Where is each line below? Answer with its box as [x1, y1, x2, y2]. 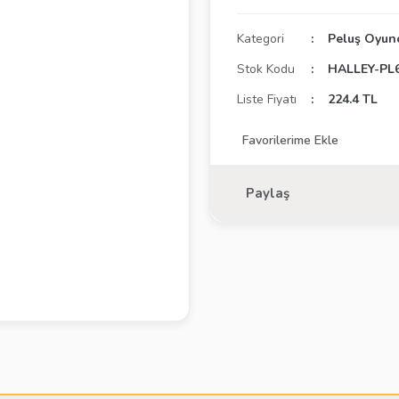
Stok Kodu [237, 61, 295, 77]
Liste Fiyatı [237, 91, 297, 108]
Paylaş [246, 184, 289, 202]
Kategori [237, 30, 284, 47]
